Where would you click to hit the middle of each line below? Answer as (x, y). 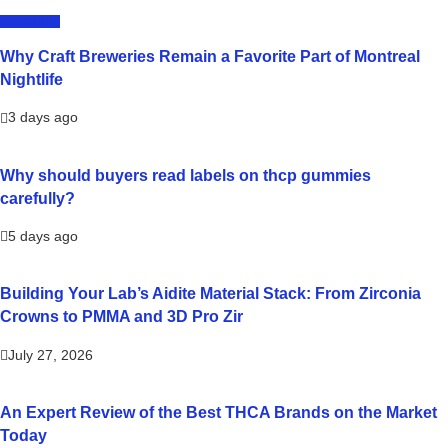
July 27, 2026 (50, 354)
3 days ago (43, 117)
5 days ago (43, 236)
